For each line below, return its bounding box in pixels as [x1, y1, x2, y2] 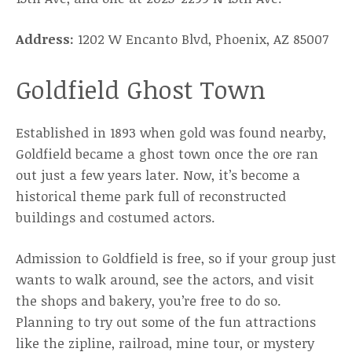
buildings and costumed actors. [16, 208, 219, 226]
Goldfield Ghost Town [16, 72, 266, 106]
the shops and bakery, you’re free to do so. [16, 291, 281, 310]
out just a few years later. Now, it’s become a [16, 166, 300, 184]
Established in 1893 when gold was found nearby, [16, 123, 326, 141]
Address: [16, 30, 78, 48]
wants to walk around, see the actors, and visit [16, 270, 314, 288]
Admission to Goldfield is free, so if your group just [16, 249, 336, 267]
